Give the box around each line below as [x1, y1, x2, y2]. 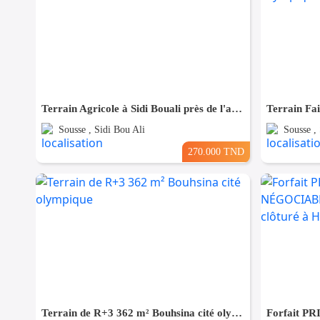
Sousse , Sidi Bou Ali [59, 124, 145, 136]
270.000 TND [187, 146, 244, 158]
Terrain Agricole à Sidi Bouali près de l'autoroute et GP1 [231, 103, 242, 115]
